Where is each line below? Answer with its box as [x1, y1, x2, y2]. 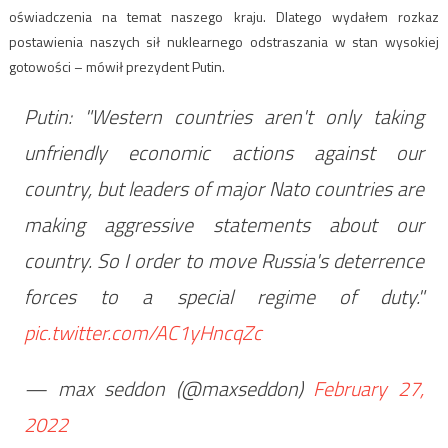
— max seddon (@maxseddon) [23, 372, 314, 404]
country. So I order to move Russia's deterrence [23, 244, 425, 276]
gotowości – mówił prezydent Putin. [8, 55, 225, 77]
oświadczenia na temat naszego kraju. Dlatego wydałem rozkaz [8, 5, 440, 27]
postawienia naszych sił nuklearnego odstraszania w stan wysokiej [8, 30, 440, 52]
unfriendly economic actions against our [23, 136, 425, 168]
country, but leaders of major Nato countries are [23, 172, 425, 204]
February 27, [313, 372, 425, 404]
